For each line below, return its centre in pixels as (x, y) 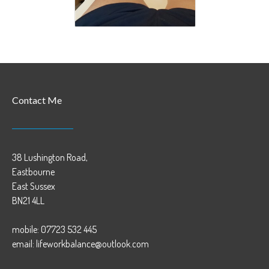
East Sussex (34, 186)
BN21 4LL (28, 201)
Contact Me (37, 100)
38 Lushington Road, (50, 158)
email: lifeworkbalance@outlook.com (80, 244)
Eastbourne (33, 172)
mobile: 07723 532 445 (54, 230)
